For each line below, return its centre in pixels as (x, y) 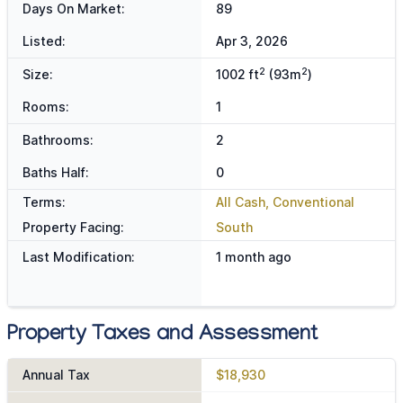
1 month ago (253, 257)
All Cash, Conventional (285, 202)
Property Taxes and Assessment (163, 336)
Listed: (44, 41)
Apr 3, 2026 (251, 41)
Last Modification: (79, 257)
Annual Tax (56, 375)
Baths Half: (56, 173)
